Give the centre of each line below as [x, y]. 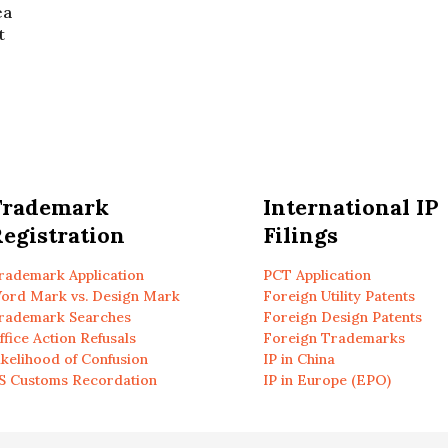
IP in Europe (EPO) [326, 380]
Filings [300, 235]
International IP [350, 207]
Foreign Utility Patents [338, 296]
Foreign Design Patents [342, 317]
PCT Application [316, 275]
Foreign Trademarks [333, 338]
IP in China [298, 359]
